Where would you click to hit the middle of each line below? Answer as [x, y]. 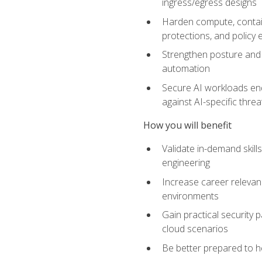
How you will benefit [187, 125]
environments [190, 196]
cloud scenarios [195, 229]
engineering [186, 163]
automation [186, 69]
